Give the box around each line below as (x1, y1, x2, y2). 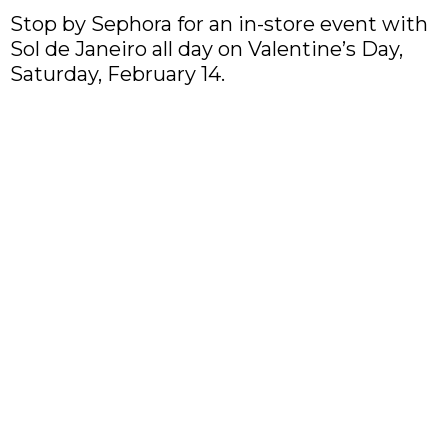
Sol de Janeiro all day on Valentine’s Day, (10, 37, 403, 62)
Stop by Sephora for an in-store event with (10, 12, 428, 37)
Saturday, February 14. (10, 62, 225, 87)
